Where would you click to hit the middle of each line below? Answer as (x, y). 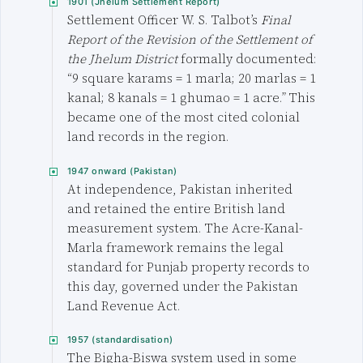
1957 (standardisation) (120, 340)
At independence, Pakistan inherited (179, 189)
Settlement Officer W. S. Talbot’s (164, 19)
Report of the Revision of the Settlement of (189, 39)
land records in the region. (148, 136)
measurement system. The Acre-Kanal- (185, 228)
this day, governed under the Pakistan (182, 286)
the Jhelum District (122, 58)
